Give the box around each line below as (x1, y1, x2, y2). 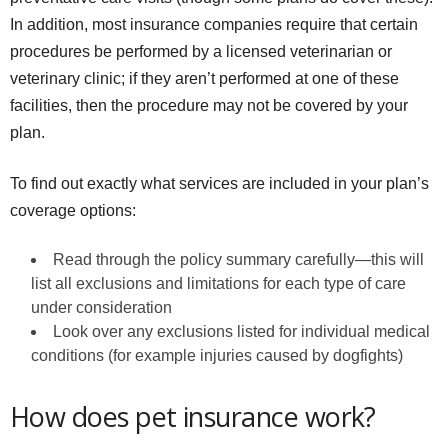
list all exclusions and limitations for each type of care (31, 275, 406, 293)
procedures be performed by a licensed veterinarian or (10, 43, 392, 61)
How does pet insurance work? (10, 398, 376, 436)
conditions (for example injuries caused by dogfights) (31, 347, 403, 365)
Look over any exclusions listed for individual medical (53, 323, 430, 341)
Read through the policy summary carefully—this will (53, 251, 424, 269)
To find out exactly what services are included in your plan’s (10, 175, 429, 193)
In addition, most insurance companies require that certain (10, 16, 418, 34)
